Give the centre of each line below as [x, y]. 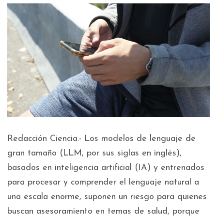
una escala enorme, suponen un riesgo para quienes [107, 197]
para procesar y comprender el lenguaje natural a [103, 183]
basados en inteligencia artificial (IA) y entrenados [106, 168]
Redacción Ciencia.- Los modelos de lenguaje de [101, 139]
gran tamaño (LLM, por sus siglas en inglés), [94, 154]
